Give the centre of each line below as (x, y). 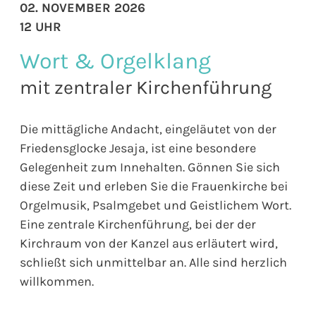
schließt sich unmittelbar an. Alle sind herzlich (153, 262)
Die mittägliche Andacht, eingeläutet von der (148, 129)
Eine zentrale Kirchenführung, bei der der (138, 224)
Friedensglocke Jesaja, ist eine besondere (138, 148)
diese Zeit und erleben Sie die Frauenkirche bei (154, 186)
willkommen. (57, 281)
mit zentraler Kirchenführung (146, 87)
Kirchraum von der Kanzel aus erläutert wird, (149, 243)
